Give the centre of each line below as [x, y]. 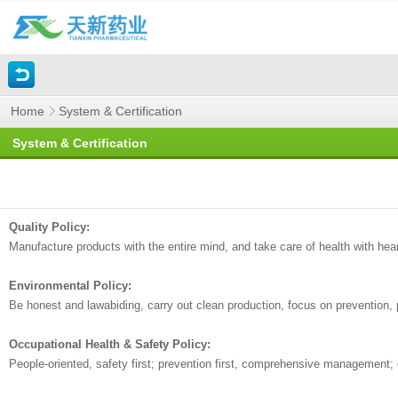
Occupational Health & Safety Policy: [110, 344]
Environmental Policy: [70, 286]
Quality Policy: [49, 227]
